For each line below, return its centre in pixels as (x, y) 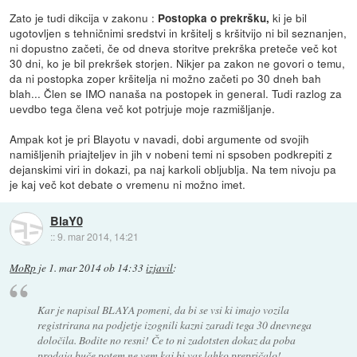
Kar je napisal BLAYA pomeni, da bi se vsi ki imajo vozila (163, 309)
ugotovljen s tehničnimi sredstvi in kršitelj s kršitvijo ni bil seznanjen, (178, 33)
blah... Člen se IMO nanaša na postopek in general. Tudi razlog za (176, 94)
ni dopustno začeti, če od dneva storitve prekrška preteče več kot (174, 48)
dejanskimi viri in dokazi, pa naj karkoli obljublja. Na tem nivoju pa (173, 169)
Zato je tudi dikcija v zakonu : (84, 18)
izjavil (160, 268)
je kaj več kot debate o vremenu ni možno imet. (128, 184)
